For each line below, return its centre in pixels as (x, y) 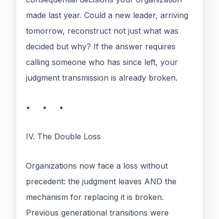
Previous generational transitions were (97, 213)
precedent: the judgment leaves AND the (101, 182)
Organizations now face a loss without (97, 166)
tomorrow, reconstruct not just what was (102, 31)
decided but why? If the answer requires (101, 47)
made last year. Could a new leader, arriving (107, 15)
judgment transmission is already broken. (102, 78)
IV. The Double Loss (63, 137)
